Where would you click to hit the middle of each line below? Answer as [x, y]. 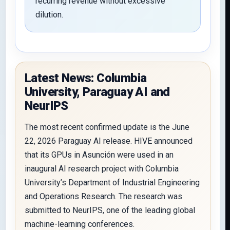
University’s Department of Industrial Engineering [112, 183]
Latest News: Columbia [86, 78]
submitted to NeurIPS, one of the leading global [110, 210]
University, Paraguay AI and [97, 92]
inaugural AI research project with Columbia [102, 169]
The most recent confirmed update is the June [107, 127]
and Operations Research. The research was [103, 196]
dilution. [49, 15]
